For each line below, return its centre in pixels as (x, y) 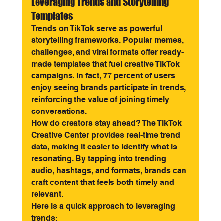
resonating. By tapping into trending (99, 159)
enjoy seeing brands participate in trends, (109, 88)
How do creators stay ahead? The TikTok (107, 123)
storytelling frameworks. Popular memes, (108, 40)
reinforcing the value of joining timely (101, 99)
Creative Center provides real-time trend (106, 135)
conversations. (59, 111)
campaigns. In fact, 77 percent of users (104, 76)
